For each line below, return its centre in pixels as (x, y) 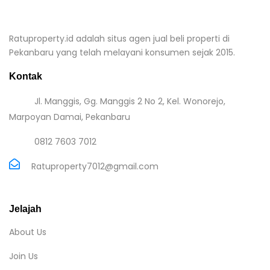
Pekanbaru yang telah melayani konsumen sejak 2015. (122, 52)
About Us (28, 232)
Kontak (26, 76)
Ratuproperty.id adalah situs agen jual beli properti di (119, 38)
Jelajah (25, 209)
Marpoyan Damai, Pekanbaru (70, 117)
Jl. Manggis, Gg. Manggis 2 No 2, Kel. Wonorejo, (130, 101)
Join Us (24, 256)
